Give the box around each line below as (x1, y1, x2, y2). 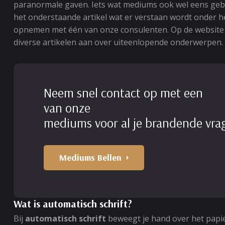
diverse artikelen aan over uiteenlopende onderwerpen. (14, 37, 223, 48)
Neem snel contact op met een (44, 84, 203, 101)
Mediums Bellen (59, 152, 122, 163)
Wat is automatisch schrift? (14, 197, 132, 210)
